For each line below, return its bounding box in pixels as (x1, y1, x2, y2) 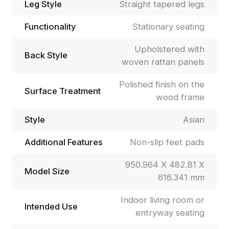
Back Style (24, 50, 67, 61)
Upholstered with (134, 43, 205, 54)
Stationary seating (132, 21, 205, 32)
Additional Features (24, 137, 103, 148)
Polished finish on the (119, 79, 205, 89)
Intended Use (24, 201, 78, 212)
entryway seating (135, 208, 205, 218)
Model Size (24, 166, 70, 176)
